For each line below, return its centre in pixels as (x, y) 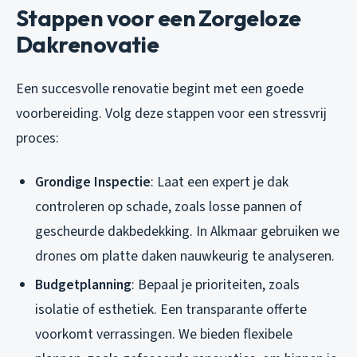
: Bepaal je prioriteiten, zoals (216, 285)
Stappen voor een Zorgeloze (159, 18)
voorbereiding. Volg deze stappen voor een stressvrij (171, 113)
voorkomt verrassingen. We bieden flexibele (164, 335)
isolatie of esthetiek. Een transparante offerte (171, 310)
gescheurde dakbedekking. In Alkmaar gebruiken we (187, 231)
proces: (37, 138)
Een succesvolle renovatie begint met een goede (160, 88)
